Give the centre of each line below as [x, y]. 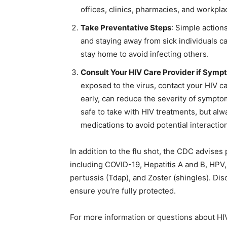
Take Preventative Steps [126, 28]
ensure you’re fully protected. [123, 191]
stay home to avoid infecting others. [145, 54]
